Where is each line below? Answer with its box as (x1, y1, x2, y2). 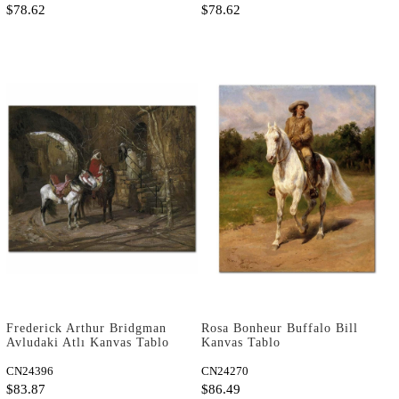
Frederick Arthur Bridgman (6, 322, 167, 336)
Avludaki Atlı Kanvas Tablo (6, 336, 169, 350)
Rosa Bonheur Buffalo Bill (201, 322, 358, 336)
